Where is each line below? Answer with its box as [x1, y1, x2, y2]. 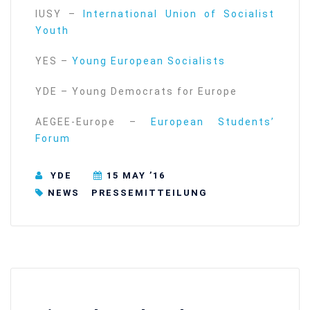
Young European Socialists [72, 55, 226, 66]
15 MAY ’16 [107, 170, 165, 181]
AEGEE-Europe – [35, 116, 151, 127]
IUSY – [35, 8, 77, 19]
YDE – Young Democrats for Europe [35, 85, 237, 97]
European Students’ [151, 116, 275, 127]
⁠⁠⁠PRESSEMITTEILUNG [87, 187, 208, 198]
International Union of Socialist [76, 8, 275, 19]
